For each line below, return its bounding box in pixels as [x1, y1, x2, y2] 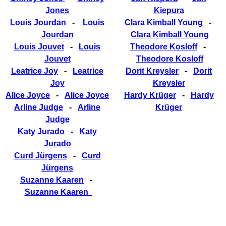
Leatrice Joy [11, 66, 58, 75]
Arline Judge [14, 102, 63, 111]
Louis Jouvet [14, 42, 64, 51]
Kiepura [153, 6, 184, 15]
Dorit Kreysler [126, 66, 179, 75]
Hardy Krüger [124, 90, 176, 99]
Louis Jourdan [10, 18, 66, 27]
